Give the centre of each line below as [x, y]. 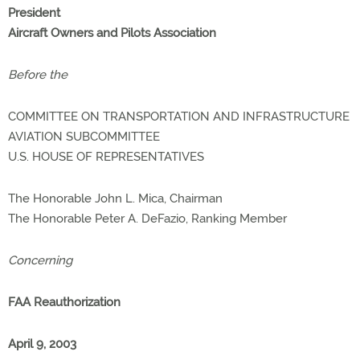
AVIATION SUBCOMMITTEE [84, 137]
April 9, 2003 [42, 344]
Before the [38, 75]
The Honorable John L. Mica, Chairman [115, 198]
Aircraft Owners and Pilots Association [112, 33]
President [34, 13]
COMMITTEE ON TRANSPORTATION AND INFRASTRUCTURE [179, 117]
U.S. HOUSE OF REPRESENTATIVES [106, 157]
